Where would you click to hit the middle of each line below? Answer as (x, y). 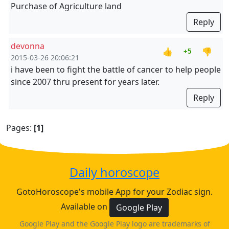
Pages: (20, 128)
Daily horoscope (114, 172)
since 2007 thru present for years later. (85, 82)
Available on (85, 207)
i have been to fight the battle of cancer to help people (116, 70)
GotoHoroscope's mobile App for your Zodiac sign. (114, 192)
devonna (28, 46)
